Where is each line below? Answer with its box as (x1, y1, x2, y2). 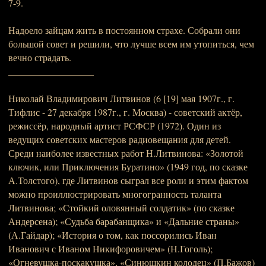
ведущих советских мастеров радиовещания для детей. (8, 133, 231, 145)
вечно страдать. (8, 51, 71, 64)
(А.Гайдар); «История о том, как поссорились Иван (8, 229, 217, 241)
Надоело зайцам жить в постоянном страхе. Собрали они (8, 24, 240, 36)
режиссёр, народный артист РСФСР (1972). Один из (8, 119, 221, 132)
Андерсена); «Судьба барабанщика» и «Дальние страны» (8, 215, 239, 227)
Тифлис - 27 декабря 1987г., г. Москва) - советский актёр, (8, 106, 242, 118)
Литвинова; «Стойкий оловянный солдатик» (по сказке (8, 201, 235, 214)
